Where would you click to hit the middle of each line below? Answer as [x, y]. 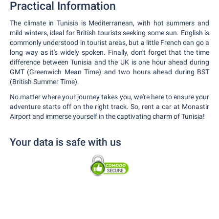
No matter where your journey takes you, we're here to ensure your [109, 97]
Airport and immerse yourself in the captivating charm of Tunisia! [107, 116]
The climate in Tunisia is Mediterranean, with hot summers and [109, 23]
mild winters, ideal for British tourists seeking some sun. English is [109, 33]
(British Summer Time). [44, 82]
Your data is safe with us [66, 142]
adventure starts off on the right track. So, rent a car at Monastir [109, 107]
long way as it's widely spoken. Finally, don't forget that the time [109, 52]
